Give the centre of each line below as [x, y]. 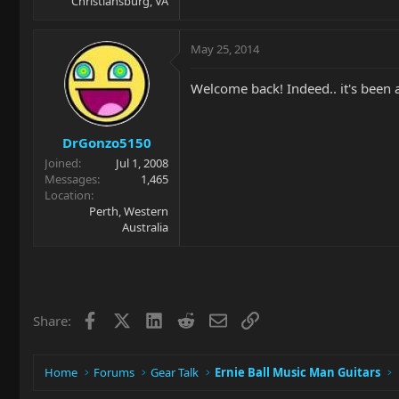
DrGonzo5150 [106, 142]
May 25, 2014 [225, 49]
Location [68, 195]
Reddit [213, 318]
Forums [114, 372]
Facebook [127, 318]
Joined [61, 163]
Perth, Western [129, 211]
